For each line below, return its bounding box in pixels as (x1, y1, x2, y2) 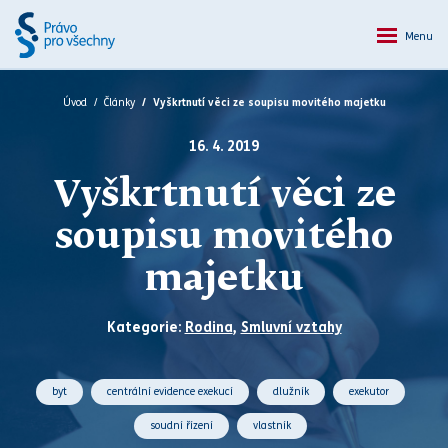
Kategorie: (106, 319, 185, 336)
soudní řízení (149, 419, 213, 432)
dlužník (272, 385, 309, 398)
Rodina (184, 319, 233, 336)
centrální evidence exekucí (106, 385, 233, 398)
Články (103, 96, 135, 109)
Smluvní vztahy (240, 319, 342, 336)
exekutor (348, 385, 389, 398)
